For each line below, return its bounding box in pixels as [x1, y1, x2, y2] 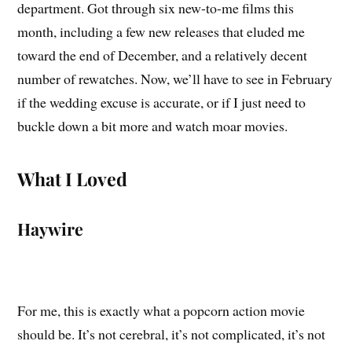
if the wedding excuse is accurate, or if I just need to [17, 93, 306, 112]
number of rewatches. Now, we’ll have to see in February [17, 69, 333, 89]
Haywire [17, 218, 84, 240]
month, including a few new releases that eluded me [17, 22, 306, 42]
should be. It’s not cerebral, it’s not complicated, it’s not [17, 324, 326, 343]
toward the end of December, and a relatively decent [17, 46, 308, 65]
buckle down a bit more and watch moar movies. [17, 116, 288, 136]
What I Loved [17, 167, 128, 192]
